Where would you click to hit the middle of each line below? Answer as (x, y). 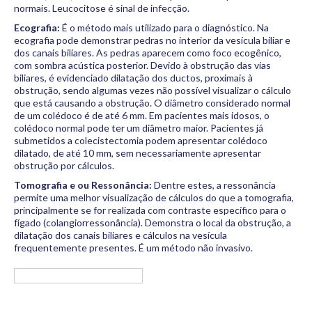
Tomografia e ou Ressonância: (83, 185)
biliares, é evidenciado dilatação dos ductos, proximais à (133, 78)
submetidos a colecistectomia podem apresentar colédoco (141, 140)
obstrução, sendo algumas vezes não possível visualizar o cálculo (153, 90)
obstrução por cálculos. (64, 165)
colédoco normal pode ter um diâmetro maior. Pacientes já (139, 128)
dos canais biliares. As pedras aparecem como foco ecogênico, (148, 53)
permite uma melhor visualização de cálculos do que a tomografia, (154, 197)
